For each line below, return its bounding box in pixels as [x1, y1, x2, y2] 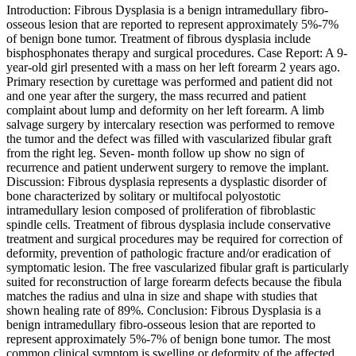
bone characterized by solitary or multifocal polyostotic [6, 189, 281, 203]
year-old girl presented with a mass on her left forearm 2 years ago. [6, 60, 340, 75]
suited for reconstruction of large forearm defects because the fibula [6, 275, 342, 289]
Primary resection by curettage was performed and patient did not [6, 75, 332, 89]
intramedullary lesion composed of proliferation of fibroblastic [6, 203, 315, 218]
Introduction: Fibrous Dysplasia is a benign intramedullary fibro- [6, 3, 328, 17]
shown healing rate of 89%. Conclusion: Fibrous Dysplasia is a [6, 304, 321, 318]
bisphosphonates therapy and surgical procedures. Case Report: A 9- [6, 46, 347, 60]
